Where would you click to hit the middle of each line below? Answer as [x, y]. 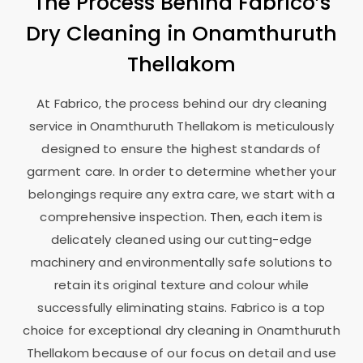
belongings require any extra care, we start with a [181, 194]
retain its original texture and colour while [181, 285]
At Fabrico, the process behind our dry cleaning [181, 104]
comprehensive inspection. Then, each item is [181, 217]
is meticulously [288, 126]
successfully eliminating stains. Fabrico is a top [181, 308]
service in [60, 126]
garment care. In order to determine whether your [181, 172]
